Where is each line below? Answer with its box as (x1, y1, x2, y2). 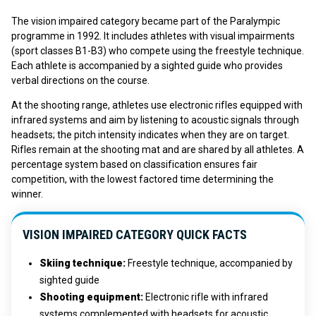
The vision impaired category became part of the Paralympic (11, 15, 280, 27)
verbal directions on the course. (11, 74, 150, 86)
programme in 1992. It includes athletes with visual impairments (11, 30, 295, 42)
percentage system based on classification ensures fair (11, 158, 257, 170)
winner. (11, 188, 43, 200)
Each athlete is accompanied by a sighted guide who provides (11, 59, 283, 71)
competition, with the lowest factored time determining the (11, 173, 274, 185)
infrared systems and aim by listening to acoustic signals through (11, 114, 299, 126)
